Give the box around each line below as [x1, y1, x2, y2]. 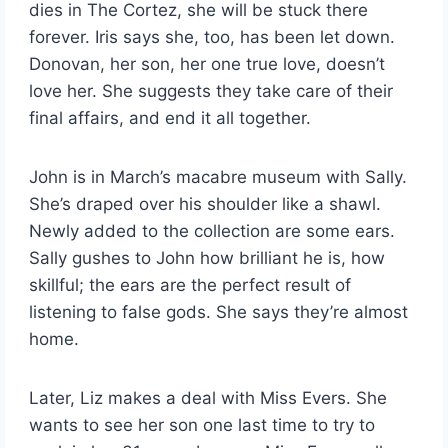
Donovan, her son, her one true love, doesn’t [29, 54, 386, 75]
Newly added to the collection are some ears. [29, 221, 396, 242]
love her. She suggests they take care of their [29, 81, 394, 102]
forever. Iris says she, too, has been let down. [29, 27, 396, 48]
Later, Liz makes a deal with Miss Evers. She [29, 388, 388, 409]
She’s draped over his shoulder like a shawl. [29, 194, 382, 215]
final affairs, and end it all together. [29, 108, 312, 129]
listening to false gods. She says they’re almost [29, 302, 409, 323]
